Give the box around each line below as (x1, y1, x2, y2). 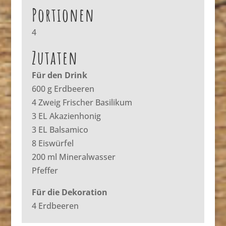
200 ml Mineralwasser (31, 151, 116, 162)
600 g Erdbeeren (31, 83, 94, 94)
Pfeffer (31, 164, 58, 176)
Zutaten (31, 46, 78, 69)
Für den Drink (31, 69, 87, 81)
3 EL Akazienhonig (31, 110, 101, 122)
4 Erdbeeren (31, 200, 79, 211)
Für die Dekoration (31, 186, 107, 198)
